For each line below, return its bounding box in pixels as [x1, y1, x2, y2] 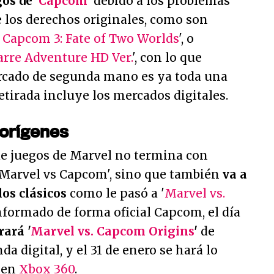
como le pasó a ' [67, 186, 165, 201]
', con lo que [132, 50, 202, 65]
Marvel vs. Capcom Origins [31, 224, 194, 239]
